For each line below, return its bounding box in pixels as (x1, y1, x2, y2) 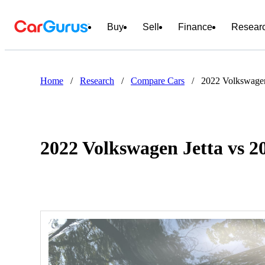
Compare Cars (131, 76, 185, 86)
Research (80, 76, 114, 86)
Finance (178, 22, 212, 32)
